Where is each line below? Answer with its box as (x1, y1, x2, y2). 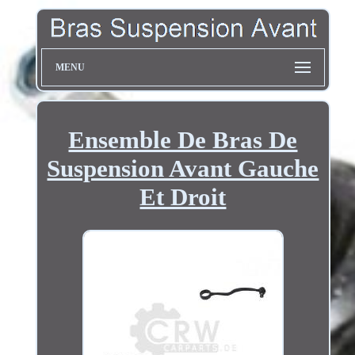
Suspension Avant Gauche (47, 154, 319, 182)
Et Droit (139, 182, 227, 211)
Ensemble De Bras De (68, 125, 298, 154)
